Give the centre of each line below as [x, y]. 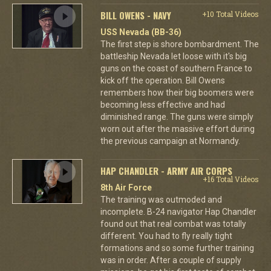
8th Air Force [126, 188]
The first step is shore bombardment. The [179, 44]
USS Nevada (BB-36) [141, 32]
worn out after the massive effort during [177, 129]
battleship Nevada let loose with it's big [173, 56]
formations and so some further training [177, 248]
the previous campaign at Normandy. [170, 141]
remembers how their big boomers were [177, 93]
